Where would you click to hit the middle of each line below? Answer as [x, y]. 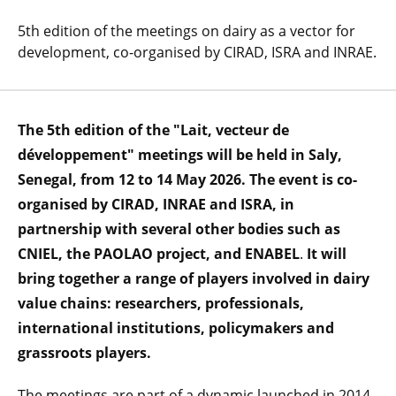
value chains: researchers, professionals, [161, 303]
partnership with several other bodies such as [179, 229]
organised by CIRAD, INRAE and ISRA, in [156, 204]
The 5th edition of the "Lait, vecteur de [153, 130]
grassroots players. [84, 353]
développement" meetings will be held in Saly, [180, 155]
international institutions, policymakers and [176, 328]
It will [325, 254]
